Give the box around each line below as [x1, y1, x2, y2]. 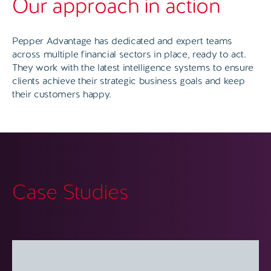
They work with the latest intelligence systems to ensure [12, 61, 254, 74]
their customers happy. [12, 88, 111, 101]
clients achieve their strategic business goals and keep [12, 74, 245, 88]
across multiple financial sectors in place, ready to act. [12, 48, 246, 61]
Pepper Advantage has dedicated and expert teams [12, 34, 232, 48]
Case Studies [12, 178, 128, 206]
